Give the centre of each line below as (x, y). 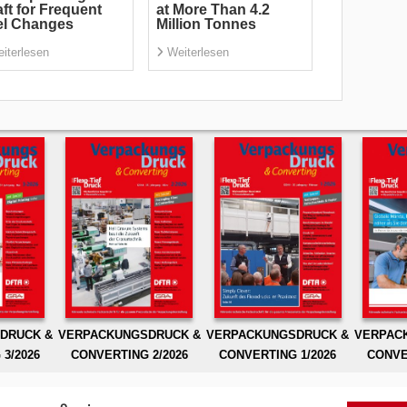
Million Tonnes (206, 25)
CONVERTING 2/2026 (129, 354)
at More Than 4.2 (213, 10)
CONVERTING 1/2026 (278, 354)
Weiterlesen (198, 53)
